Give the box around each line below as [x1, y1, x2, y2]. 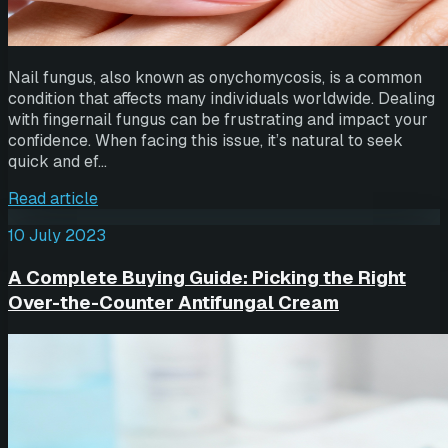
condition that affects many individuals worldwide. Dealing [8, 88, 435, 110]
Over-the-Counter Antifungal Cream [8, 290, 339, 316]
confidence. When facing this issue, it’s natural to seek [8, 130, 403, 152]
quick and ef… [8, 151, 107, 173]
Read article [8, 188, 98, 210]
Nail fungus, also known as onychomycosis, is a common [8, 67, 422, 89]
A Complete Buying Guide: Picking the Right [8, 265, 406, 291]
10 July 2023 [8, 225, 106, 247]
